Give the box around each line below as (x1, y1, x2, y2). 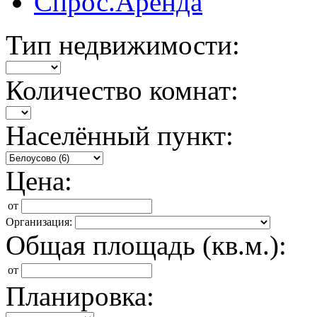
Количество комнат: (6, 75, 238, 105)
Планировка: (6, 281, 154, 311)
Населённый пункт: (6, 120, 234, 151)
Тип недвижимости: (6, 30, 240, 60)
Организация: (6, 216, 72, 228)
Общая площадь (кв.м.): (6, 230, 287, 260)
